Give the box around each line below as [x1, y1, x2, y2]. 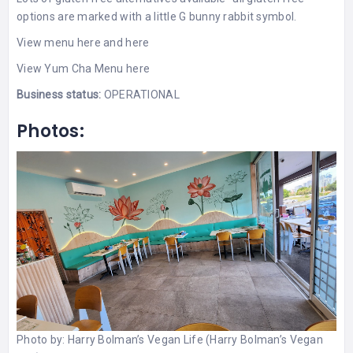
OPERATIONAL [101, 87, 180, 101]
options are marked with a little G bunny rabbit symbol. [17, 9, 297, 23]
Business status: [17, 87, 102, 101]
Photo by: [17, 333, 68, 347]
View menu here [17, 35, 101, 49]
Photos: [17, 118, 84, 143]
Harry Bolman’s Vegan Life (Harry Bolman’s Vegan [67, 333, 323, 347]
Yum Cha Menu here [44, 61, 150, 75]
